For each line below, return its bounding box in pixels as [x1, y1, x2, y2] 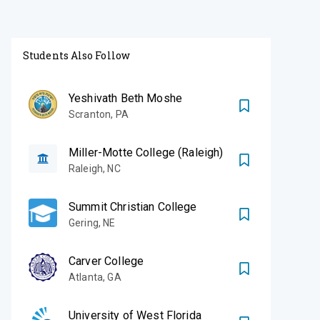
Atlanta [69, 271, 104, 283]
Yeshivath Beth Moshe [69, 91, 182, 105]
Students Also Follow [23, 48, 130, 62]
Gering [69, 216, 99, 229]
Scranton [69, 108, 111, 120]
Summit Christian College [69, 199, 197, 214]
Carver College [69, 254, 144, 268]
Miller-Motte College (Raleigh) [69, 145, 224, 159]
